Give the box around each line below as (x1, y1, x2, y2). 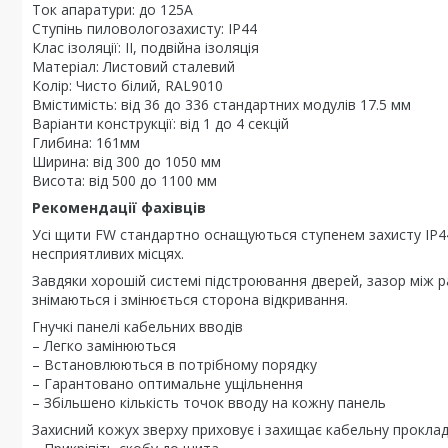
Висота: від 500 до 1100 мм (32, 171, 217, 190)
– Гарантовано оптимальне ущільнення (32, 374, 303, 393)
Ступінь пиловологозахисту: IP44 (32, 19, 257, 38)
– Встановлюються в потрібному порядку (32, 355, 317, 374)
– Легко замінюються (32, 336, 176, 355)
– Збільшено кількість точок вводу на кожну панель (32, 393, 386, 412)
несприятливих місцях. (32, 244, 184, 263)
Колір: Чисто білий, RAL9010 (32, 76, 223, 95)
